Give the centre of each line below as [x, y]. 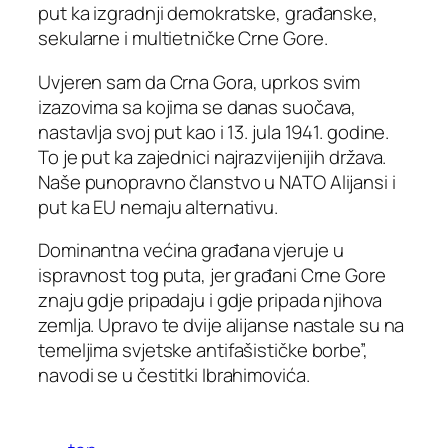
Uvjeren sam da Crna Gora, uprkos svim [199, 81]
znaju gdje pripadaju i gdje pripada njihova [210, 300]
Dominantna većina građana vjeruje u [191, 250]
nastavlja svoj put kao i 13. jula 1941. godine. [214, 131]
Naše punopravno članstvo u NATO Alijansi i [217, 181]
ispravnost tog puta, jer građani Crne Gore [212, 275]
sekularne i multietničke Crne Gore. [183, 38]
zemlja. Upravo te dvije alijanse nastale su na [221, 325]
